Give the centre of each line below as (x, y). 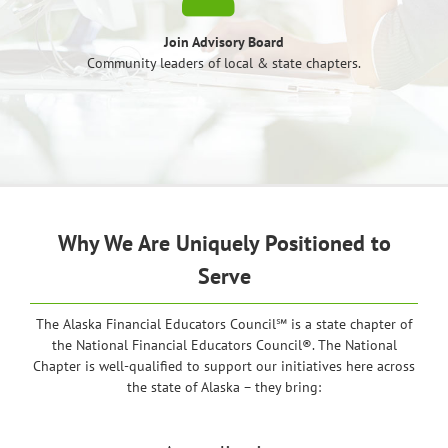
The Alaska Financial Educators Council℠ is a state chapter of (224, 324)
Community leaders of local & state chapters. (224, 63)
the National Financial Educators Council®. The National (224, 345)
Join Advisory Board (224, 42)
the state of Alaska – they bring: (224, 387)
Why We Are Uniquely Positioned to (224, 243)
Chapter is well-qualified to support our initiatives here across (224, 366)
